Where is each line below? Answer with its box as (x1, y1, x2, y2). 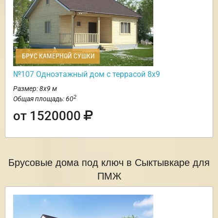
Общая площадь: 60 (13, 95, 73, 103)
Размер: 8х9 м (13, 85, 57, 93)
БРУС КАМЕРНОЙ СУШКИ (20, 52, 95, 60)
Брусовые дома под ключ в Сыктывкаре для (8, 155, 210, 169)
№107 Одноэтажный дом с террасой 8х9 (13, 70, 160, 79)
